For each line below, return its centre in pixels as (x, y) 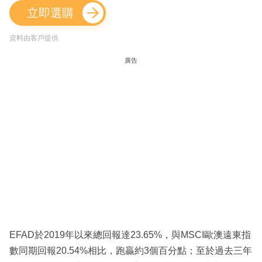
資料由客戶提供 (34, 38)
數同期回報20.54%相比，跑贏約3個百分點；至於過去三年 (131, 250)
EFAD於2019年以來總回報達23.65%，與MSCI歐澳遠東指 (130, 235)
